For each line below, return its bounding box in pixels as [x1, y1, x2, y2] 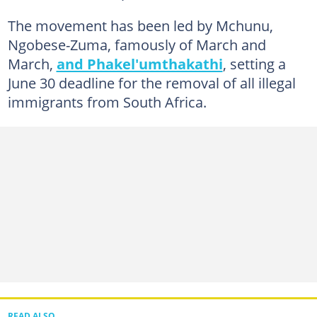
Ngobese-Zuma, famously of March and [7, 34, 266, 54]
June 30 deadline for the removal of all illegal [7, 72, 296, 93]
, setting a [222, 53, 286, 74]
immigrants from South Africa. [7, 91, 207, 112]
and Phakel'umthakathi [56, 53, 223, 74]
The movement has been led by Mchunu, [7, 15, 273, 35]
